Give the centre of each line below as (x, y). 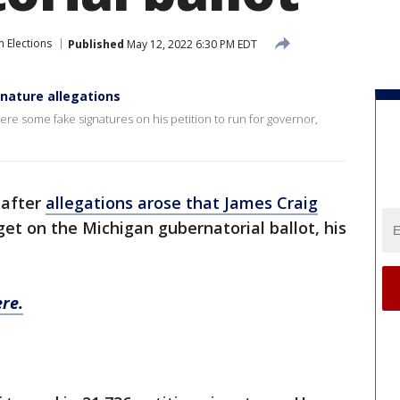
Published (96, 44)
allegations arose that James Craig (182, 203)
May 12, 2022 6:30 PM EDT (191, 44)
